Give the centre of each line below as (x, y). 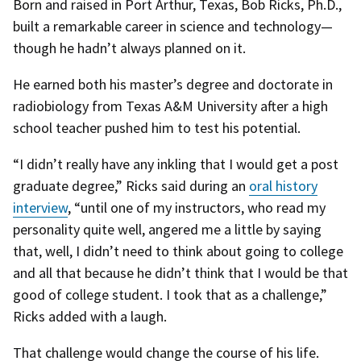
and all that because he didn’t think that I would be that (180, 272)
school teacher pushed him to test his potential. (157, 127)
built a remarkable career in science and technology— (173, 26)
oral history (283, 185)
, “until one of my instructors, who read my (197, 207)
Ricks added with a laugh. (90, 316)
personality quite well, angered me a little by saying (167, 229)
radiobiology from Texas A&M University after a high (170, 106)
